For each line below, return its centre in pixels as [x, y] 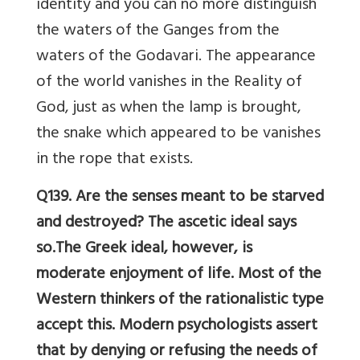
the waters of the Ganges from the [158, 32]
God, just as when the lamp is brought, [169, 109]
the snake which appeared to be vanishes [178, 135]
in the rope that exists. [115, 160]
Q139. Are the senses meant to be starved [180, 198]
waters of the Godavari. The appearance [176, 57]
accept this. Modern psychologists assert [177, 327]
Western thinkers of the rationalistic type [180, 301]
